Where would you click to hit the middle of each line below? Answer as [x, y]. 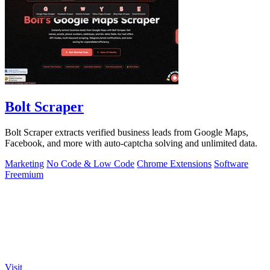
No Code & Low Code [90, 164]
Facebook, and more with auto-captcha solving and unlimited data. [131, 143]
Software [231, 164]
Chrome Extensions [174, 164]
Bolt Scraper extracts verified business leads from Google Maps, [127, 132]
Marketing [24, 164]
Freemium [24, 174]
